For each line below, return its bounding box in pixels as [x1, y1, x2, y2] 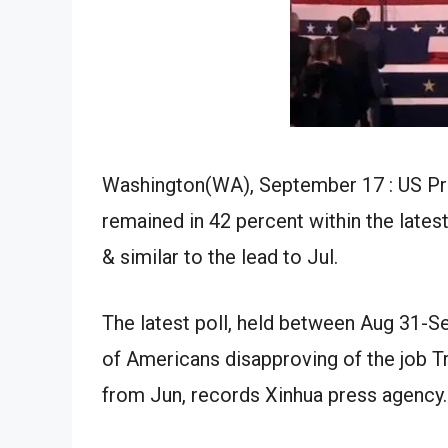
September [259, 172, 357, 197]
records [191, 382, 260, 407]
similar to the [115, 244, 241, 269]
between [274, 310, 360, 335]
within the [309, 208, 394, 233]
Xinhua [260, 382, 328, 407]
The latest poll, [102, 310, 237, 335]
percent [236, 208, 304, 233]
